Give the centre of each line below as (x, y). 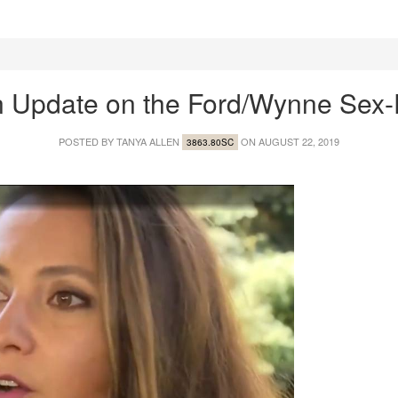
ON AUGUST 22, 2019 (289, 141)
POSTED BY (88, 141)
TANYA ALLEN (148, 141)
